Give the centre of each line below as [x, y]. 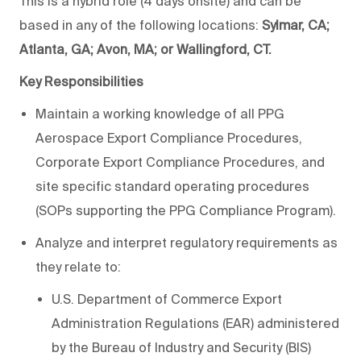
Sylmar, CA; [296, 25]
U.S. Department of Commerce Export [167, 299]
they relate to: [78, 267]
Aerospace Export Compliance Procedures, [169, 138]
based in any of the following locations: [141, 25]
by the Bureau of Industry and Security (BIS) [181, 348]
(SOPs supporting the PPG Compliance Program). [186, 211]
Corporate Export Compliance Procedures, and [180, 162]
